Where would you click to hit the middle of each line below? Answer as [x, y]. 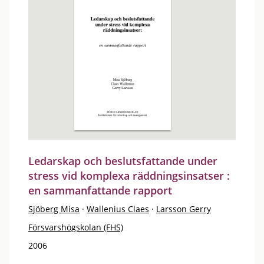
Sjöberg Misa [54, 209]
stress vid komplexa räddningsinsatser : [129, 176]
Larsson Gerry [184, 209]
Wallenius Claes [118, 209]
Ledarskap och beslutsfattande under [123, 161]
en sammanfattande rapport [100, 190]
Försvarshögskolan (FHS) [76, 227]
